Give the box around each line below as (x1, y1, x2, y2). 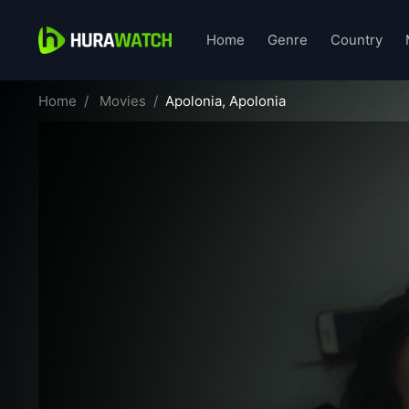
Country (330, 31, 383, 48)
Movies (99, 92, 146, 110)
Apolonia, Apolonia (164, 92, 286, 110)
